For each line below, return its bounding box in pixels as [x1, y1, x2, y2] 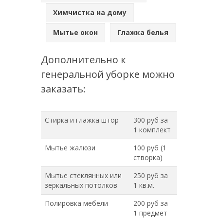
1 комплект [133, 125, 171, 134]
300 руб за [133, 115, 168, 125]
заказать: [41, 82, 86, 95]
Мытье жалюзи [45, 143, 95, 152]
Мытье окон [53, 28, 98, 37]
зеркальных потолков [45, 181, 117, 190]
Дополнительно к [41, 53, 126, 66]
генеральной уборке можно [41, 68, 175, 81]
